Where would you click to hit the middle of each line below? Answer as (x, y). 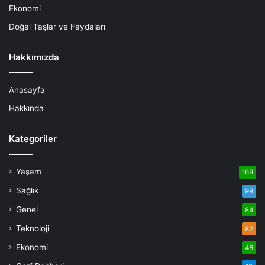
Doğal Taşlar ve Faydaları (57, 26)
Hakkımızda (34, 57)
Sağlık (27, 190)
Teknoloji (33, 228)
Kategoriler (33, 138)
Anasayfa (27, 90)
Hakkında (26, 108)
